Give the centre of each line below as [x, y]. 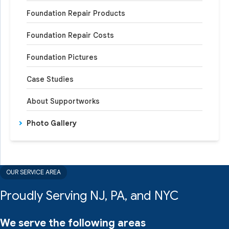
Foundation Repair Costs [70, 35]
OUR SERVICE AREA [33, 172]
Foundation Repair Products [76, 13]
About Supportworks [63, 101]
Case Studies [50, 79]
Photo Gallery [52, 123]
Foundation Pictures [62, 57]
